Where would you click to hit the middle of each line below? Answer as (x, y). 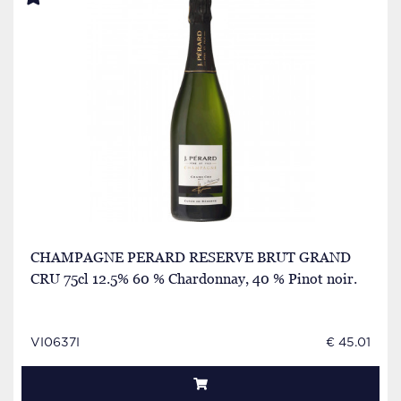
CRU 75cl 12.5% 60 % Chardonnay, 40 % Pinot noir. (194, 278)
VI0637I (55, 343)
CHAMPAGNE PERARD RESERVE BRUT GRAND (191, 257)
